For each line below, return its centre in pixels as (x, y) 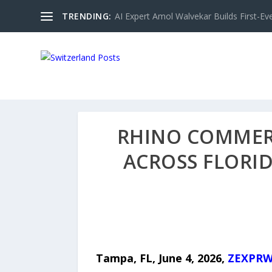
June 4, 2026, (193, 258)
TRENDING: (87, 16)
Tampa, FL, (127, 258)
